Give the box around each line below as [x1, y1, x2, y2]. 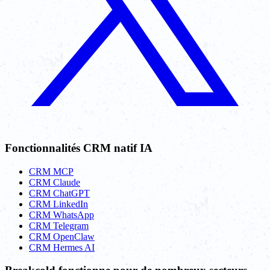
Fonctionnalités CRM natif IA [5, 141, 152, 154]
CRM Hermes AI [29, 242, 95, 253]
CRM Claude [29, 177, 80, 187]
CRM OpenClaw [29, 231, 95, 242]
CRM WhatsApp [29, 209, 94, 220]
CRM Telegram [29, 220, 89, 231]
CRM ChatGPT [29, 187, 90, 198]
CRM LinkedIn [29, 198, 88, 209]
